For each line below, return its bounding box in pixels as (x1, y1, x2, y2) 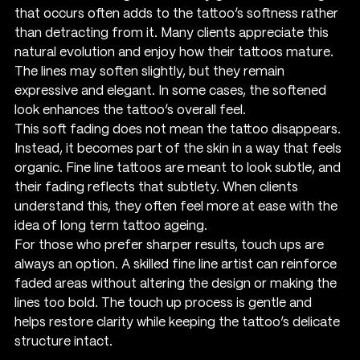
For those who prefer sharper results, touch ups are (14, 239, 327, 252)
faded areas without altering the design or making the (14, 277, 340, 290)
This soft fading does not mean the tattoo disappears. (14, 123, 344, 136)
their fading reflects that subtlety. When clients (14, 181, 301, 194)
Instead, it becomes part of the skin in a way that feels (14, 142, 345, 155)
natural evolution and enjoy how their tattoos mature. (14, 46, 337, 59)
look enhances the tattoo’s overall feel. (14, 104, 246, 117)
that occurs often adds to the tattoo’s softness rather (14, 7, 342, 20)
